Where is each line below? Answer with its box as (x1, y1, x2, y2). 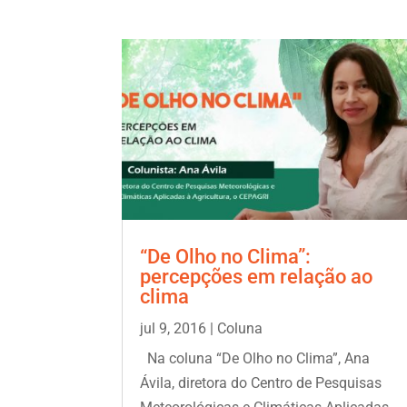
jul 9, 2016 (140, 319, 207, 337)
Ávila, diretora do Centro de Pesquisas (140, 373, 382, 392)
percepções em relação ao (140, 264, 373, 288)
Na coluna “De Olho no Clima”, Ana (140, 349, 371, 367)
